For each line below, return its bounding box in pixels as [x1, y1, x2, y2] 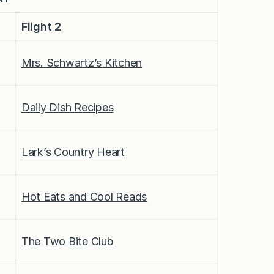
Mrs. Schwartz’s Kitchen [21, 56, 143, 69]
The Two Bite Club [21, 234, 114, 248]
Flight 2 [21, 20, 61, 33]
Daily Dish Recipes [21, 100, 114, 114]
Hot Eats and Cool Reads [21, 190, 147, 203]
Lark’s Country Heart [21, 145, 125, 158]
